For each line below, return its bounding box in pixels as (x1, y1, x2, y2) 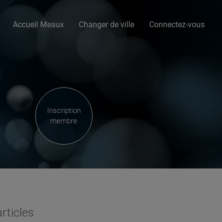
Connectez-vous (149, 20, 205, 29)
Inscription (47, 106, 81, 115)
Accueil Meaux (13, 20, 64, 29)
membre (50, 116, 78, 125)
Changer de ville (79, 20, 134, 29)
